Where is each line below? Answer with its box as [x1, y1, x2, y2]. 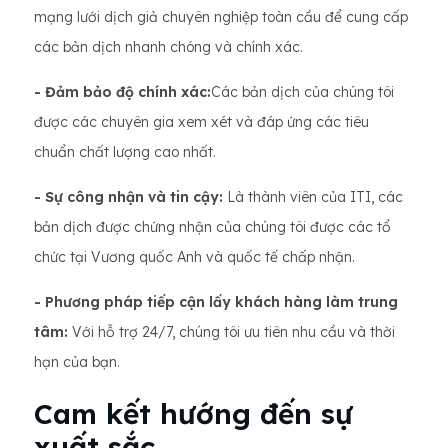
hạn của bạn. [34, 353, 120, 371]
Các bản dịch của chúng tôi [211, 83, 394, 101]
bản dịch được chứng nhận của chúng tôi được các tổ [34, 218, 391, 236]
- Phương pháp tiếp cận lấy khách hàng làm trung [34, 293, 398, 311]
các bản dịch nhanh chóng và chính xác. [34, 38, 303, 56]
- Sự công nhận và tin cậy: [34, 188, 223, 206]
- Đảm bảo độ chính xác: [34, 83, 211, 101]
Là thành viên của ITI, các [223, 188, 403, 206]
